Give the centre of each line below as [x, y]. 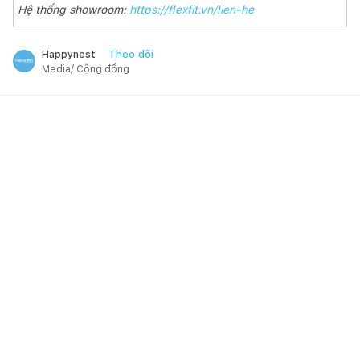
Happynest [69, 54]
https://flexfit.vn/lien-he [192, 9]
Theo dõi [131, 54]
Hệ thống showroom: [74, 9]
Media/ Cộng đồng [86, 69]
